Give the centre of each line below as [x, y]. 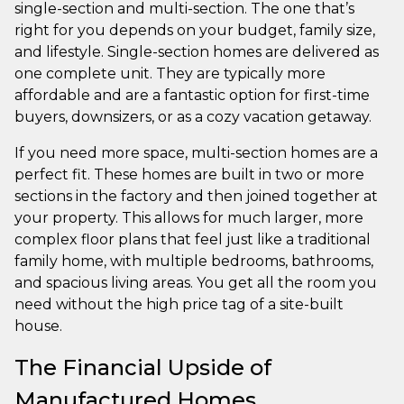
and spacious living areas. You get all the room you [196, 282]
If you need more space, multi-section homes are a [196, 152]
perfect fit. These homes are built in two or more [189, 174]
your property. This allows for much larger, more [189, 217]
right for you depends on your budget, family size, [195, 30]
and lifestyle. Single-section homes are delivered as [197, 51]
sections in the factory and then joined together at [196, 196]
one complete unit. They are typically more [170, 73]
